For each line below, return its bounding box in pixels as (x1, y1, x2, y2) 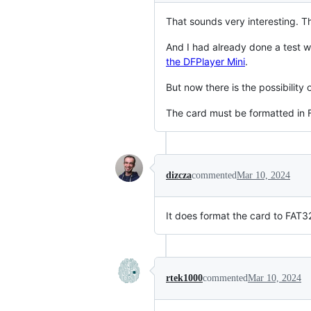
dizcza (166, 170, 192, 180)
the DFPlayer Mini (166, 56, 245, 67)
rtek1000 (166, 273, 203, 283)
